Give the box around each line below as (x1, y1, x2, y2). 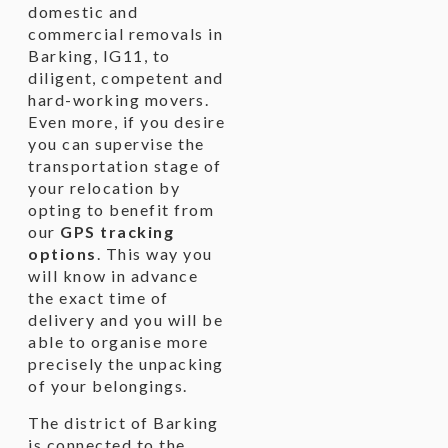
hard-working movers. (28, 90, 209, 109)
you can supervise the (28, 134, 205, 153)
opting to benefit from (28, 200, 214, 219)
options (28, 244, 97, 263)
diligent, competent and (28, 68, 224, 87)
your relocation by (28, 178, 180, 197)
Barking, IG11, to (28, 46, 171, 65)
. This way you (96, 244, 213, 263)
